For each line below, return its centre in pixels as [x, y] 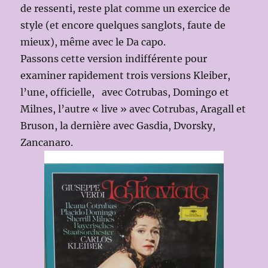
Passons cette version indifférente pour [114, 58]
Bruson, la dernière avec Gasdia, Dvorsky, [118, 125]
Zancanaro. [47, 142]
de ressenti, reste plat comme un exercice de [126, 8]
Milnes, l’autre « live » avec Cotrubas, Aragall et [133, 109]
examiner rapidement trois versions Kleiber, [126, 75]
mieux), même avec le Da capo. [93, 42]
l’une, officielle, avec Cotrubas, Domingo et [125, 92]
